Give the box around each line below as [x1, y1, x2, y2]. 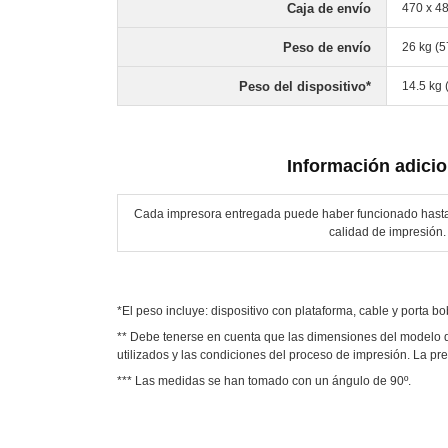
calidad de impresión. [328, 225, 446, 239]
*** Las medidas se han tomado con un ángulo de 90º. [117, 374, 411, 388]
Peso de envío [283, 40, 371, 55]
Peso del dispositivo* [239, 79, 371, 94]
